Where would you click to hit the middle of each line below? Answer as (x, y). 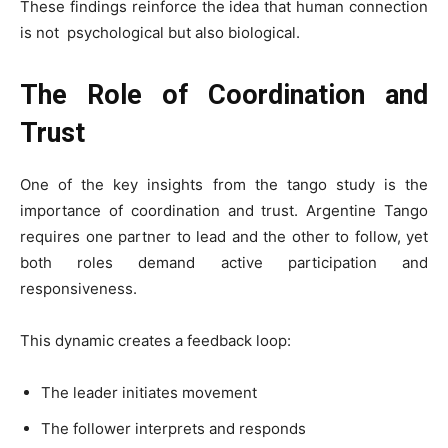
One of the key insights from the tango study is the (224, 184)
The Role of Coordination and (224, 95)
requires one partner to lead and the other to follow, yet (224, 236)
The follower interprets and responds (173, 428)
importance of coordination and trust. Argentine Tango (224, 210)
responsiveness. (78, 288)
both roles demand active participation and (224, 262)
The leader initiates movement (149, 392)
